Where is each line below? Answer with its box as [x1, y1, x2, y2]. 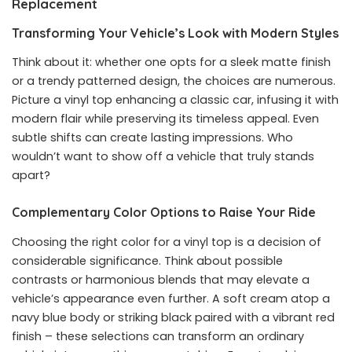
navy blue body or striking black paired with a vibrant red [12, 309, 335, 325]
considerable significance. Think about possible [12, 252, 283, 269]
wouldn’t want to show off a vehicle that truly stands [12, 148, 314, 165]
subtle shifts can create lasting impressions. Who [12, 130, 293, 146]
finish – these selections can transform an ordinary [12, 328, 304, 344]
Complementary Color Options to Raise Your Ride [12, 204, 316, 221]
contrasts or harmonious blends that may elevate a [12, 271, 310, 288]
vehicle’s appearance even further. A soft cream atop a [12, 290, 330, 306]
